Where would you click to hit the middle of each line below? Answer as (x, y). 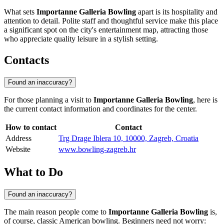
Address (18, 138)
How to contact (31, 127)
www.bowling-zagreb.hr (97, 149)
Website (18, 149)
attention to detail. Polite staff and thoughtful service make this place (111, 21)
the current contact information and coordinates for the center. (100, 108)
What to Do (33, 172)
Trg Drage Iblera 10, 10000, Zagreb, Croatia (128, 138)
